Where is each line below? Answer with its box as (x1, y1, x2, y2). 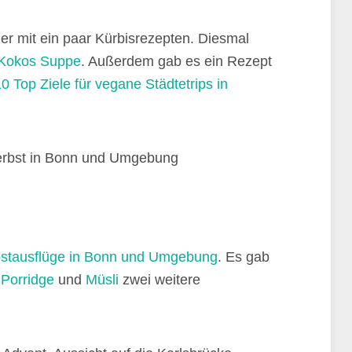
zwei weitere (119, 272, 200, 288)
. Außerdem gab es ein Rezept (81, 53, 272, 69)
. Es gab (218, 249, 269, 265)
